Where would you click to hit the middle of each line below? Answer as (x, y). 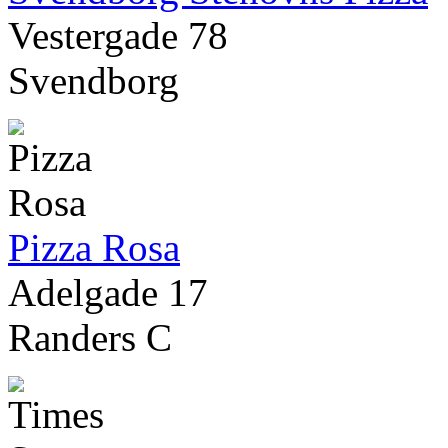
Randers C (90, 338)
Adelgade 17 (108, 293)
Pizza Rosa (94, 248)
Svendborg (93, 81)
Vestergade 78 (118, 36)
